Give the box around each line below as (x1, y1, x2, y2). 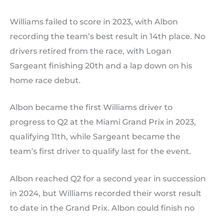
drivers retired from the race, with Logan (10, 46, 172, 56)
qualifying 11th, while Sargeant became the (10, 132, 180, 142)
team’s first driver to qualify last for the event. (10, 147, 191, 156)
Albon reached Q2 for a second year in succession (10, 174, 206, 184)
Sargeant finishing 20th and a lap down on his (10, 61, 192, 70)
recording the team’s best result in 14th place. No (10, 31, 205, 41)
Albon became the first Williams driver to (10, 103, 173, 112)
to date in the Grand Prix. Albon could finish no (10, 203, 195, 213)
